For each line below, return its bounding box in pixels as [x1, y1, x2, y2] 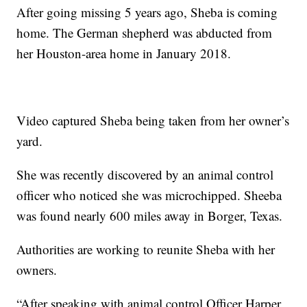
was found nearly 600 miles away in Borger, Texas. [16, 206, 283, 224]
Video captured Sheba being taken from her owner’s [16, 111, 290, 129]
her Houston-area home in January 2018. [16, 44, 232, 62]
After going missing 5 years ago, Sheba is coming [16, 3, 278, 21]
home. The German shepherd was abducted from [16, 23, 273, 41]
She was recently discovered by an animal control [16, 165, 274, 183]
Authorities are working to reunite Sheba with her [16, 240, 275, 258]
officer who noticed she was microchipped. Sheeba [16, 186, 282, 204]
